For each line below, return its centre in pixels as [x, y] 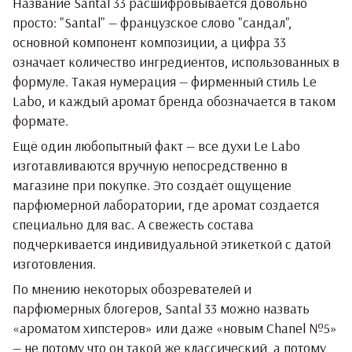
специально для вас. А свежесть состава [133, 224]
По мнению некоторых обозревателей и [132, 288]
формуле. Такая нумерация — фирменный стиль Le [165, 81]
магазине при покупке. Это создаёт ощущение [152, 185]
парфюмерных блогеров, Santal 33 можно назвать [161, 308]
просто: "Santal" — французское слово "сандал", [152, 22]
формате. [40, 120]
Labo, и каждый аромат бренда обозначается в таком [174, 101]
